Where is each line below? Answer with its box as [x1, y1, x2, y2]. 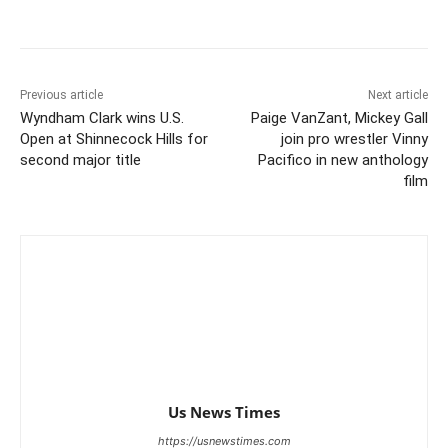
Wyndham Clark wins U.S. [20, 109, 184, 128]
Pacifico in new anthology [257, 151, 428, 170]
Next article [367, 88, 428, 103]
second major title [20, 151, 141, 170]
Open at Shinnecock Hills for [20, 130, 208, 149]
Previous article [20, 88, 103, 103]
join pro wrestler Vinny [280, 130, 428, 149]
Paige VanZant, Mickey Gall [250, 109, 428, 128]
